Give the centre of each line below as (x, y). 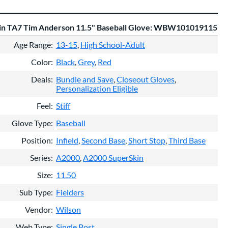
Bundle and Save (85, 79)
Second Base (103, 140)
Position (36, 140)
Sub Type (35, 192)
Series (40, 157)
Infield (67, 140)
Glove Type (31, 123)
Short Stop (147, 140)
